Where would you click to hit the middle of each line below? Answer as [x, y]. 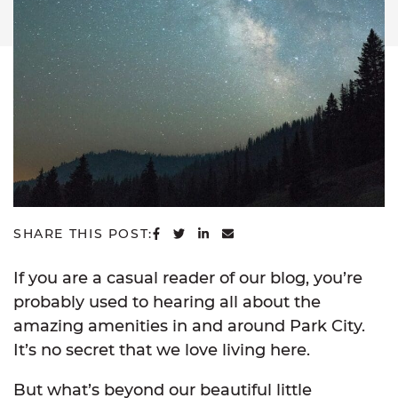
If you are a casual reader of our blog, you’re [188, 279]
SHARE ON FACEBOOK [244, 233]
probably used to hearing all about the [167, 302]
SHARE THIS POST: [83, 234]
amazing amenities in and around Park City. [189, 326]
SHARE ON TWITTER [259, 233]
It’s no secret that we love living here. [164, 350]
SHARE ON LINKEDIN [286, 233]
